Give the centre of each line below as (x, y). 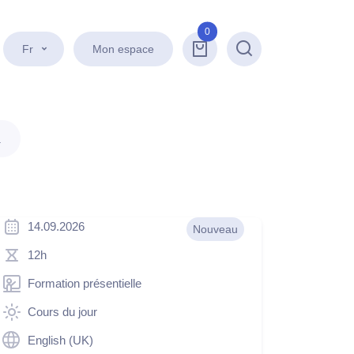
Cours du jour (62, 312)
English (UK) (60, 340)
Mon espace (123, 49)
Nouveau (215, 229)
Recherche (270, 56)
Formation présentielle (85, 283)
